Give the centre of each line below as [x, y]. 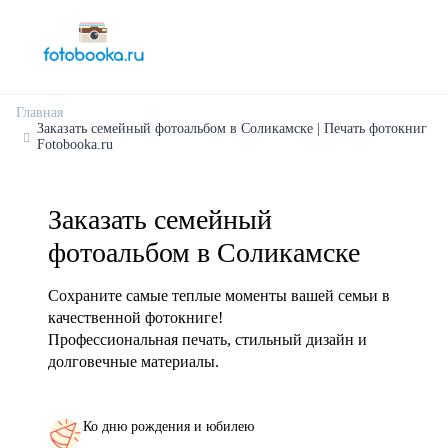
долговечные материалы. [133, 361]
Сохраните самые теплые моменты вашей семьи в [219, 295]
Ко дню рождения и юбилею [168, 426]
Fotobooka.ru [75, 144]
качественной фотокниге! [135, 317]
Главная [39, 112]
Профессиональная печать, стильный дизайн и [207, 339]
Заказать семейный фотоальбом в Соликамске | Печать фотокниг [232, 128]
